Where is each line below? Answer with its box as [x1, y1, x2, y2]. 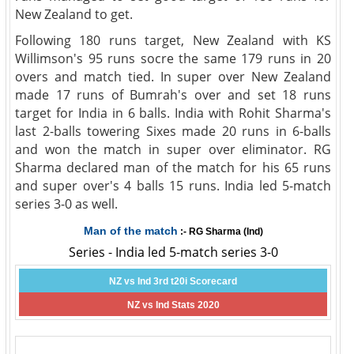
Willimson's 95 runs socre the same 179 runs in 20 [15, 50, 331, 67]
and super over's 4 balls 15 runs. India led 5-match [15, 177, 331, 194]
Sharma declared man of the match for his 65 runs [15, 159, 331, 176]
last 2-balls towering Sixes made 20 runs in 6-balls [15, 122, 331, 140]
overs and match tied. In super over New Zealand [15, 68, 331, 85]
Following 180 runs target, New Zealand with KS [15, 32, 331, 49]
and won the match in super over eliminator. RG [15, 141, 331, 158]
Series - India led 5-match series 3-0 [68, 243, 278, 261]
